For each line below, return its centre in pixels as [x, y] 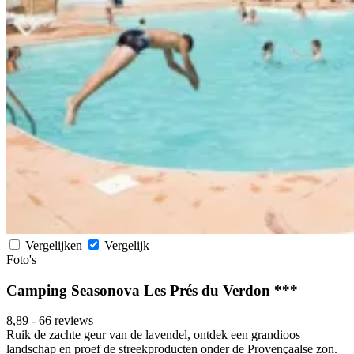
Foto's [21, 260]
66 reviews [66, 321]
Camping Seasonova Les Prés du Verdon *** [152, 290]
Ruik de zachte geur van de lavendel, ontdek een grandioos [153, 335]
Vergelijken [55, 245]
